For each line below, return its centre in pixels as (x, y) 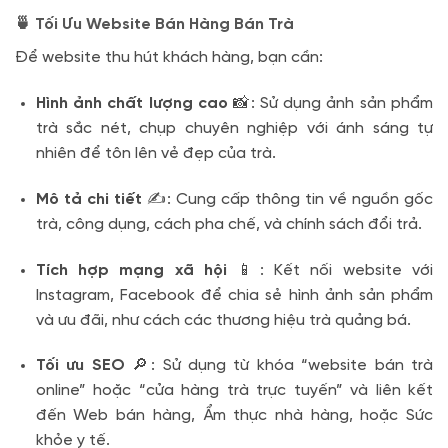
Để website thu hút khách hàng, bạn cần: (169, 58)
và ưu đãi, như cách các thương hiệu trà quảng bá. (223, 320)
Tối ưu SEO (80, 366)
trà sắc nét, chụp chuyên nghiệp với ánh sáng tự (234, 129)
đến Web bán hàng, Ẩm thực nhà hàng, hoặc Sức (234, 416)
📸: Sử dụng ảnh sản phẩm (330, 104)
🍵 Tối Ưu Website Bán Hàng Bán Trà (154, 25)
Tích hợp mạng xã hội (131, 270)
